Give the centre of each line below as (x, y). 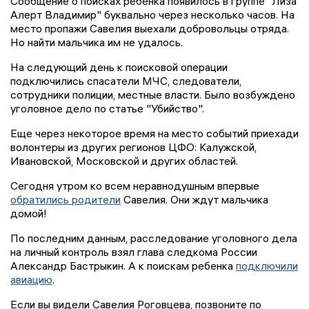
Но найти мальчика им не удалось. (97, 42)
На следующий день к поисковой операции (119, 67)
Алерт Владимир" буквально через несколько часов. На (152, 15)
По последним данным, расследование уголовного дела (154, 238)
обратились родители (66, 200)
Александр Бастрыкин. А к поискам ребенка (123, 266)
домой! (29, 213)
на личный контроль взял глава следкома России (134, 252)
